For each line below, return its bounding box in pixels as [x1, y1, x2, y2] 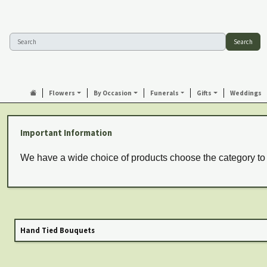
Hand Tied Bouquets [20, 225, 95, 235]
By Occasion [93, 89, 132, 97]
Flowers [49, 89, 76, 97]
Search [234, 38, 253, 46]
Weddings [230, 89, 262, 97]
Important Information [20, 128, 112, 138]
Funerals [150, 89, 179, 97]
